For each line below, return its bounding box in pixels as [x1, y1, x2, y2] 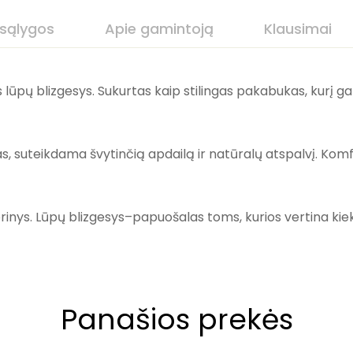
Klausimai [264, 19, 332, 39]
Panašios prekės [60, 299, 293, 340]
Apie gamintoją [105, 19, 214, 39]
